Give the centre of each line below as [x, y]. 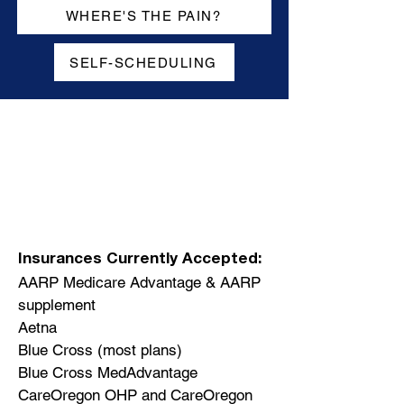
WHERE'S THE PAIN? [143, 15]
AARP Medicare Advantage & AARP [139, 282]
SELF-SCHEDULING [143, 62]
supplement [57, 305]
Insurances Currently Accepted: [142, 260]
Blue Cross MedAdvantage [108, 372]
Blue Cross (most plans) [100, 350]
